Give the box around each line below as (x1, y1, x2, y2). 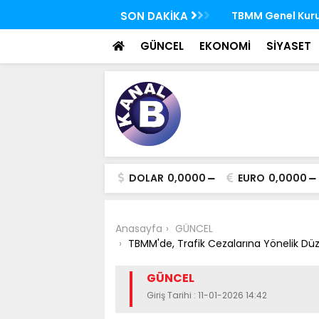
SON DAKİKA (120, 9, 191, 23)
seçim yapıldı (226, 33, 295, 48)
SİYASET (266, 38, 311, 53)
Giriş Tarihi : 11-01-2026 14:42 (147, 289, 267, 301)
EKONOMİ (199, 38, 251, 53)
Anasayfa (115, 221, 162, 236)
